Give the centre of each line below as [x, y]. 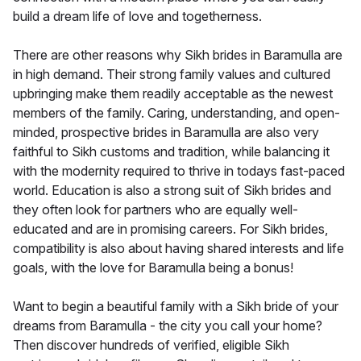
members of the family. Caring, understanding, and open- [176, 112]
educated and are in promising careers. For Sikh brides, [170, 228]
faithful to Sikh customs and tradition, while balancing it [171, 151]
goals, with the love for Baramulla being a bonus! [153, 267]
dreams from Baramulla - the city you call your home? [168, 325]
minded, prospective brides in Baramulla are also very [166, 132]
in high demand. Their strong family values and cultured [172, 74]
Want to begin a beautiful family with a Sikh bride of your [176, 306]
